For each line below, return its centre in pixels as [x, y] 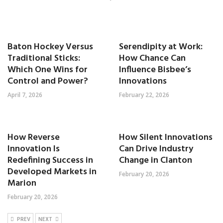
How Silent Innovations [166, 138]
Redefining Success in [50, 161]
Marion [22, 183]
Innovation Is [34, 149]
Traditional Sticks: [44, 58]
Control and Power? [48, 81]
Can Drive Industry [156, 149]
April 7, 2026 [25, 95]
